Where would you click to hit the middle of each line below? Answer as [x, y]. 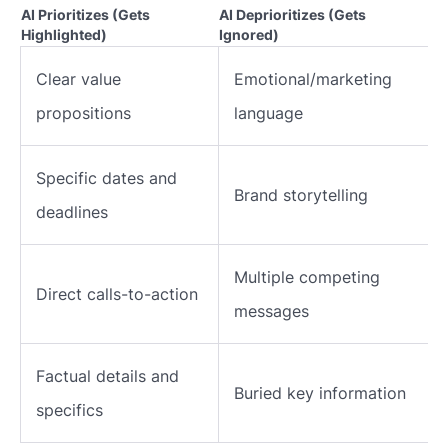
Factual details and [107, 376]
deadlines [72, 212]
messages [271, 311]
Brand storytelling [301, 195]
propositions [83, 113]
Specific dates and [106, 178]
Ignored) [249, 34]
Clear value [78, 79]
